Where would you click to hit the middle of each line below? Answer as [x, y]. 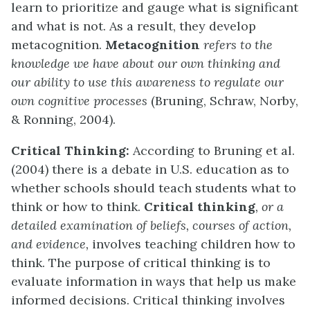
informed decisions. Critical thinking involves [148, 300]
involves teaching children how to [194, 244]
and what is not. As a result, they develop [134, 26]
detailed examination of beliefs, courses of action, [151, 226]
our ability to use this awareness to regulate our [147, 82]
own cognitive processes [81, 101]
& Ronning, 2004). [63, 120]
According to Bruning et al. [214, 151]
